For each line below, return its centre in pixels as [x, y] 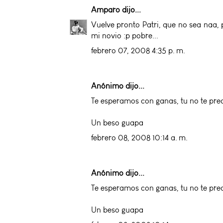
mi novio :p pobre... [125, 35]
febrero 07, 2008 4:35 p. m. [138, 50]
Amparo [106, 9]
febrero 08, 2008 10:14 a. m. [139, 137]
